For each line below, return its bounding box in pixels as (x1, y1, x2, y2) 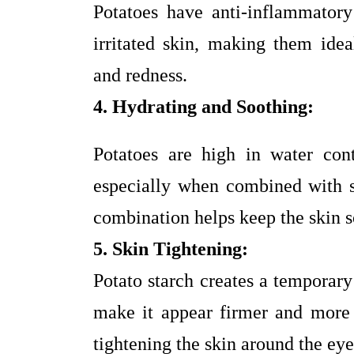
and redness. (93, 65, 187, 86)
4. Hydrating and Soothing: (93, 96, 314, 118)
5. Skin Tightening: (93, 239, 248, 260)
